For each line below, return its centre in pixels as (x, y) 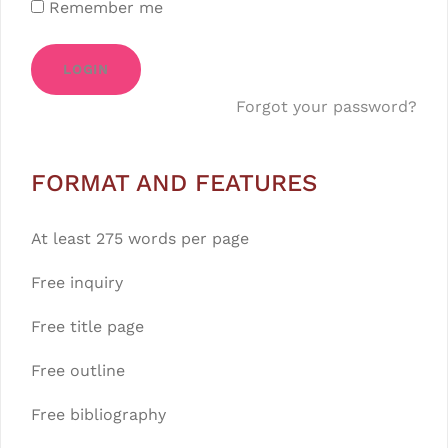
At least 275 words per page (140, 239)
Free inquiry (77, 283)
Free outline (78, 371)
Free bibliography (98, 415)
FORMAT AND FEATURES (174, 183)
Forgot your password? (326, 107)
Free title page (87, 327)
